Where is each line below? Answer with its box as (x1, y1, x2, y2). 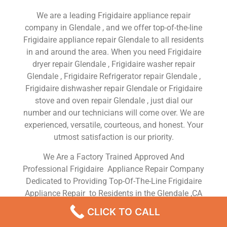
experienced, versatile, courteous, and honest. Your (24, 120, 203, 130)
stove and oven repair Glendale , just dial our (34, 96, 193, 106)
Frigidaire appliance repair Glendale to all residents (23, 35, 204, 45)
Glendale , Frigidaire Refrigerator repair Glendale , (26, 71, 201, 82)
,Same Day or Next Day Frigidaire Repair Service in (24, 200, 203, 210)
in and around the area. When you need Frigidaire (26, 47, 201, 57)
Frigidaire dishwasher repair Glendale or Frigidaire (25, 84, 202, 94)
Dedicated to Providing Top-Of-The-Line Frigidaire (25, 176, 202, 186)
